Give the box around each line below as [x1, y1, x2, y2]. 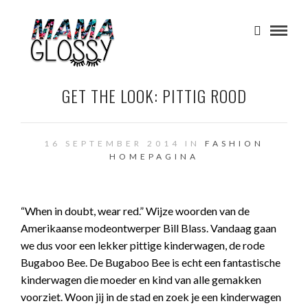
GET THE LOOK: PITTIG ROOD [61, 83, 247, 108]
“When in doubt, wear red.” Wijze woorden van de [21, 204, 250, 217]
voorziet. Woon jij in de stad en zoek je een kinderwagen [21, 290, 281, 303]
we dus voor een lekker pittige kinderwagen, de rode [21, 239, 265, 252]
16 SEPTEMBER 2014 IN [44, 138, 205, 148]
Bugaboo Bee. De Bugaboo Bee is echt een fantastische [21, 256, 280, 269]
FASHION [205, 138, 264, 148]
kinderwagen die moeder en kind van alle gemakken [21, 273, 261, 286]
